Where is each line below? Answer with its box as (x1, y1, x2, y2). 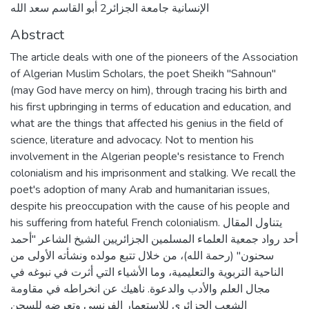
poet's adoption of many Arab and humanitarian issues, (10, 181, 270, 197)
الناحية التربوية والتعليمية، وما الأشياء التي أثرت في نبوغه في (10, 264, 283, 280)
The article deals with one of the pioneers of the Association (10, 49, 298, 65)
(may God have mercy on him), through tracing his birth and (10, 82, 287, 98)
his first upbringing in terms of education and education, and (10, 99, 291, 114)
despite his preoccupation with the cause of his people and (10, 198, 290, 214)
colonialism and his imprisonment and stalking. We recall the (10, 165, 296, 181)
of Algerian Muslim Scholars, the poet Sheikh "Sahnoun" (10, 66, 276, 81)
